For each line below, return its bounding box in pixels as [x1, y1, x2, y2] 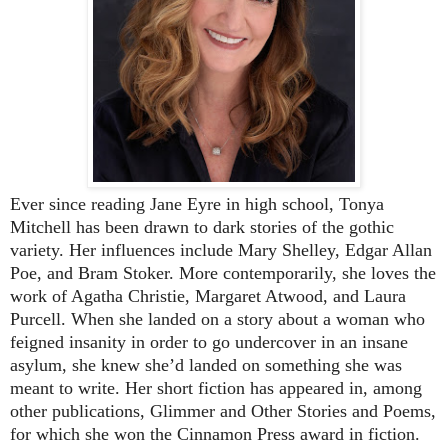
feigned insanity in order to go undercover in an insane [10, 332, 408, 353]
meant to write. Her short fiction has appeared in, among [10, 378, 422, 399]
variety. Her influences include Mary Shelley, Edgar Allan [10, 240, 432, 261]
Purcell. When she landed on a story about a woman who [10, 309, 425, 330]
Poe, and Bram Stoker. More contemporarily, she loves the [10, 263, 436, 284]
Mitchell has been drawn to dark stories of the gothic [10, 217, 394, 238]
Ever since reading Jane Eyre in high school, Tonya [10, 194, 384, 215]
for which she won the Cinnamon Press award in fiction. [10, 424, 420, 445]
